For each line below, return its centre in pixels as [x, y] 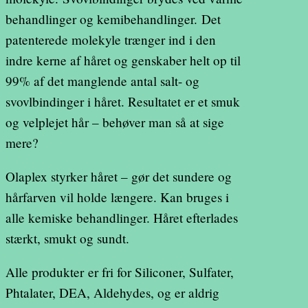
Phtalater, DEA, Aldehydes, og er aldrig [112, 293]
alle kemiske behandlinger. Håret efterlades [122, 218]
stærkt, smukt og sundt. [67, 239]
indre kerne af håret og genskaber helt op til [123, 60]
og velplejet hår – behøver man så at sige [115, 122]
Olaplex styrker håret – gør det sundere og [119, 177]
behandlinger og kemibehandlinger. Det [113, 19]
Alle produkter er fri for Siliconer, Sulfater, [120, 272]
